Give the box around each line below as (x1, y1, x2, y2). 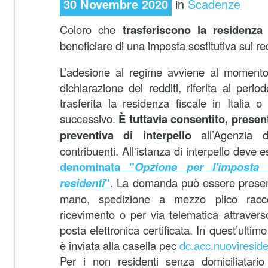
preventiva (60, 127, 114, 143)
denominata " (60, 159, 135, 175)
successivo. (60, 111, 119, 126)
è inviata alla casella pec (60, 237, 179, 253)
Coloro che (60, 22, 116, 37)
